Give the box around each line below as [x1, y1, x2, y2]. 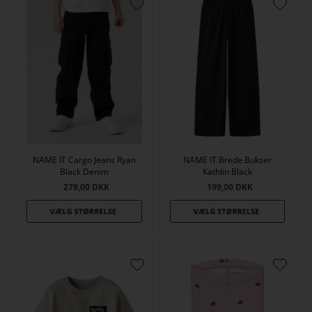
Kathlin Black [203, 165, 253, 178]
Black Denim [60, 165, 109, 178]
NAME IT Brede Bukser [183, 153, 272, 166]
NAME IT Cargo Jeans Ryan [33, 153, 136, 166]
